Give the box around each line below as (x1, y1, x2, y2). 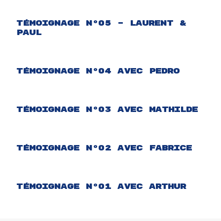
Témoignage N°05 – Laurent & (16, 18, 186, 28)
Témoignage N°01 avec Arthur (16, 182, 186, 191)
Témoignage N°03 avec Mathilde (16, 105, 198, 114)
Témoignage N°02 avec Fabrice (16, 143, 192, 153)
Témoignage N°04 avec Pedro (16, 66, 180, 76)
